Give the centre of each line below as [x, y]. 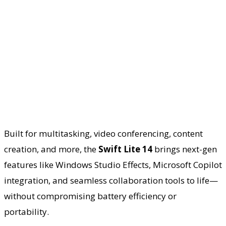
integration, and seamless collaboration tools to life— [111, 180]
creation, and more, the [51, 149]
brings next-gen [185, 149]
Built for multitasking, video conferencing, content [103, 133]
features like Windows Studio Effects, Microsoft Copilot [113, 164]
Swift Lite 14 [125, 149]
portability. [26, 211]
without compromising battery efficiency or [90, 196]
